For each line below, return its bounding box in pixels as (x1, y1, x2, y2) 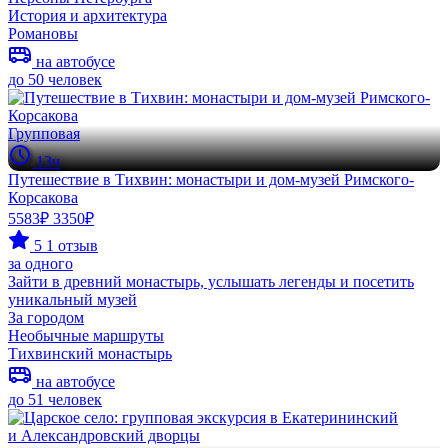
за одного (8, 254, 73, 272)
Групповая (8, 124, 80, 142)
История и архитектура (8, 6, 167, 24)
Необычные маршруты (8, 326, 164, 344)
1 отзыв (46, 236, 98, 254)
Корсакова (8, 188, 78, 206)
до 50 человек (8, 70, 102, 88)
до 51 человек (8, 390, 102, 408)
